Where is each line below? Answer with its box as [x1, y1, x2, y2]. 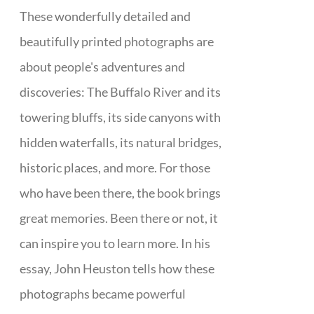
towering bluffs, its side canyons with [20, 109, 221, 125]
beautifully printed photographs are [20, 34, 214, 49]
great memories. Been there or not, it [20, 210, 219, 226]
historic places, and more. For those [20, 160, 211, 175]
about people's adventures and [20, 59, 186, 74]
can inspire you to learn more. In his [20, 235, 211, 251]
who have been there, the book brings [20, 185, 221, 200]
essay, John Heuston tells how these [20, 261, 215, 276]
